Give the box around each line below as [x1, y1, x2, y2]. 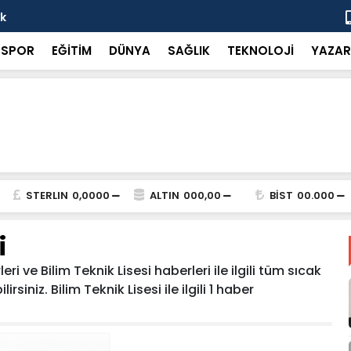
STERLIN [25, 188, 68, 203]
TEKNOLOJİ [226, 42, 294, 59]
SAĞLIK [167, 42, 210, 59]
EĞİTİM [51, 42, 92, 59]
